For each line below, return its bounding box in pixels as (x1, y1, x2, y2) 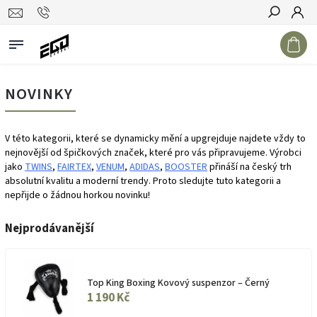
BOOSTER (165, 160, 207, 174)
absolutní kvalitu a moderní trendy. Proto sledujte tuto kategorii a (5, 174, 281, 188)
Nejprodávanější (5, 220, 94, 237)
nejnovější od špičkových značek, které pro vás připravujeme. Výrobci (5, 146, 301, 160)
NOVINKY (5, 83, 73, 105)
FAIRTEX (57, 160, 91, 174)
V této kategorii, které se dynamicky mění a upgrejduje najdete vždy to (5, 132, 306, 146)
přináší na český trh (207, 160, 292, 174)
